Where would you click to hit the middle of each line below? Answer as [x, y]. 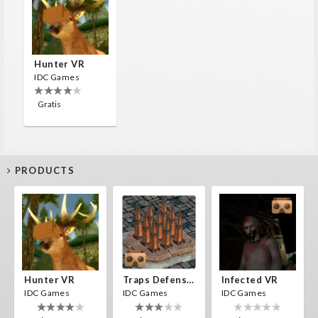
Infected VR [250, 280]
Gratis [50, 104]
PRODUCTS [43, 170]
